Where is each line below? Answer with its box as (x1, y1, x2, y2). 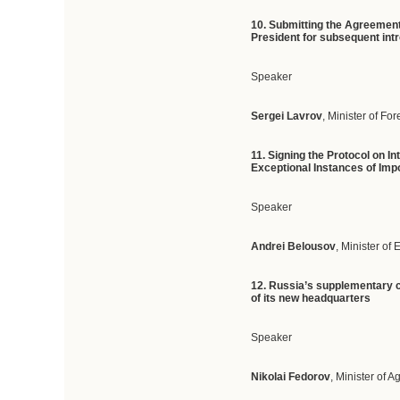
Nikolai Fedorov (251, 371, 331, 383)
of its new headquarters (251, 292, 371, 304)
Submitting (269, 19, 327, 31)
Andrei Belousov (251, 240, 337, 253)
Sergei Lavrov (251, 110, 323, 122)
